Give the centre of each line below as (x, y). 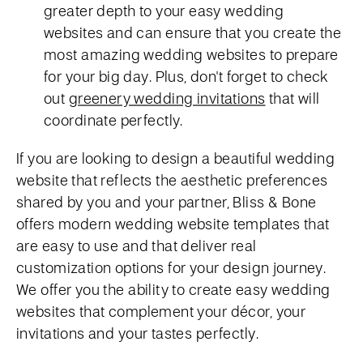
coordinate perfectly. (113, 120)
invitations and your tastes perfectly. (137, 333)
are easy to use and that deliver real (137, 246)
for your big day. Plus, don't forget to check (186, 76)
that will (293, 98)
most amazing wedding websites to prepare (191, 54)
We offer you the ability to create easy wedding (173, 289)
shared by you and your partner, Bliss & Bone (167, 202)
